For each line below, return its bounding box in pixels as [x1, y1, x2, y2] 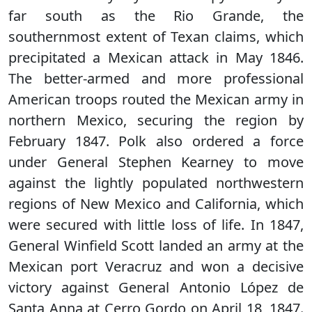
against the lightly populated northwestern [8, 173, 304, 192]
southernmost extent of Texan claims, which [8, 27, 304, 46]
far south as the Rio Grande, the [8, 6, 304, 25]
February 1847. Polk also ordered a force [8, 132, 304, 150]
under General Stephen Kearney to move [8, 153, 304, 171]
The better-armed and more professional [8, 69, 304, 88]
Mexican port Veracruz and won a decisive [8, 257, 304, 276]
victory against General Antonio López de [8, 278, 304, 297]
